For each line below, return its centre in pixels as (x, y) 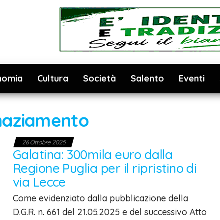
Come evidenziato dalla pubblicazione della (100, 198)
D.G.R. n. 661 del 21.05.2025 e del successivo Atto (110, 212)
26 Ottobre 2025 (43, 142)
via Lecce (39, 182)
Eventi (192, 78)
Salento (147, 78)
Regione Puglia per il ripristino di (105, 168)
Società (99, 78)
